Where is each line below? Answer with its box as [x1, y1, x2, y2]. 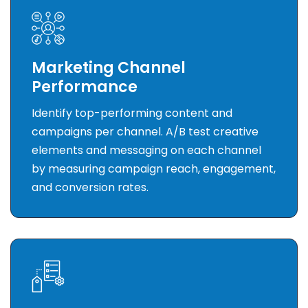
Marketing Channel [32, 57, 186, 79]
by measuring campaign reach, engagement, [32, 161, 276, 177]
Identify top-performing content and [32, 105, 232, 122]
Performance [32, 76, 137, 98]
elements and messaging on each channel [32, 142, 261, 159]
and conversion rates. [32, 179, 148, 196]
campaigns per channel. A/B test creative [32, 124, 258, 140]
